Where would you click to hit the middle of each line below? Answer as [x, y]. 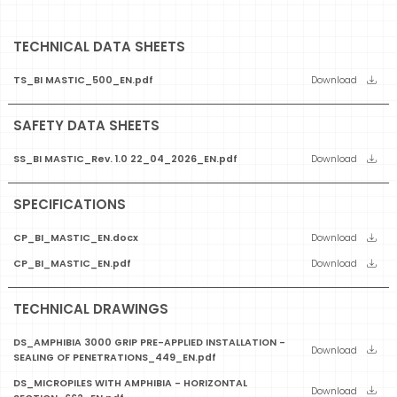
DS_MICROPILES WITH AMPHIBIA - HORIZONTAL [130, 384]
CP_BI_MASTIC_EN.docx [76, 238]
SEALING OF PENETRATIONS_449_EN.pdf [115, 358]
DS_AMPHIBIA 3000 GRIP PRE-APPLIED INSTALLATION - [149, 343]
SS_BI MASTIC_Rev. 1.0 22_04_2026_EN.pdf [125, 160]
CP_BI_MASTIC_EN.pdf [72, 264]
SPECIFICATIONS [70, 205]
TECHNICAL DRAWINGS [91, 309]
